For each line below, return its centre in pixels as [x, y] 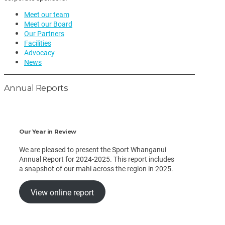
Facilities [38, 43]
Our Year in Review [48, 132]
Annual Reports [36, 88]
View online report [63, 192]
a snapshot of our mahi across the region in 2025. [96, 169]
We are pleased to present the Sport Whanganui [93, 150]
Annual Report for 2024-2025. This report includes [97, 159]
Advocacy [39, 52]
